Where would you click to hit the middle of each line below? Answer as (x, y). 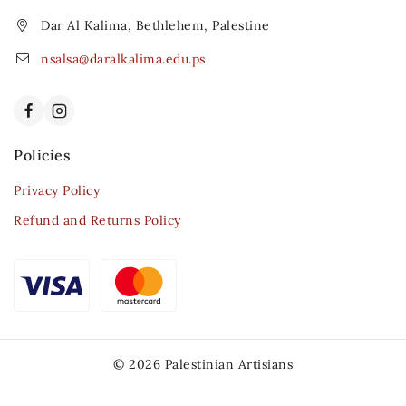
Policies (42, 155)
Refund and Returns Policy (97, 220)
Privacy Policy (57, 190)
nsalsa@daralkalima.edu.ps (123, 59)
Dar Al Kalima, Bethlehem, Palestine (155, 26)
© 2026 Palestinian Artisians (203, 364)
